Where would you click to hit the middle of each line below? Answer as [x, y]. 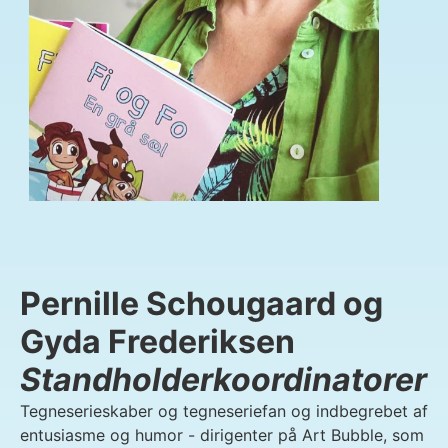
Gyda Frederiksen [157, 341]
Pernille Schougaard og [201, 303]
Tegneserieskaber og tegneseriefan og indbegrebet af [224, 410]
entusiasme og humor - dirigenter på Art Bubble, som [222, 434]
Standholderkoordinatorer [223, 379]
